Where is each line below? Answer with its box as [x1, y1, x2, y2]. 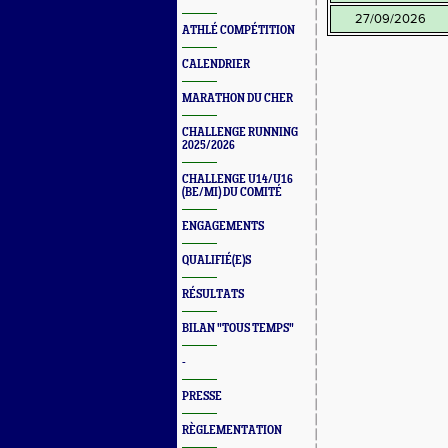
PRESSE [182, 390, 222, 403]
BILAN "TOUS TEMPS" [182, 322, 294, 335]
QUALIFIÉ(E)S [182, 254, 251, 267]
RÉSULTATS [182, 288, 244, 301]
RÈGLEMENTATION [182, 424, 282, 437]
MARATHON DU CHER [182, 92, 293, 105]
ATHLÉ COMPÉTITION [182, 24, 295, 37]
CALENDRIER [182, 58, 250, 71]
